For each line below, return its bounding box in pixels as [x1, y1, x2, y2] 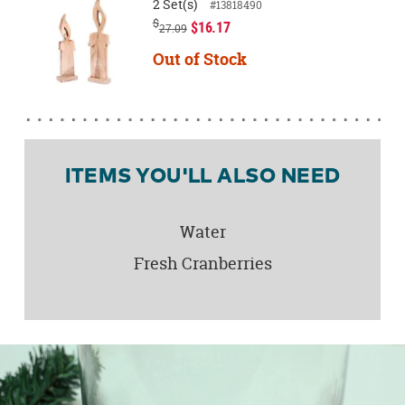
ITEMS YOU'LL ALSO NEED [64, 166, 341, 188]
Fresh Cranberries [133, 251, 272, 275]
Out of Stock [152, 47, 247, 71]
